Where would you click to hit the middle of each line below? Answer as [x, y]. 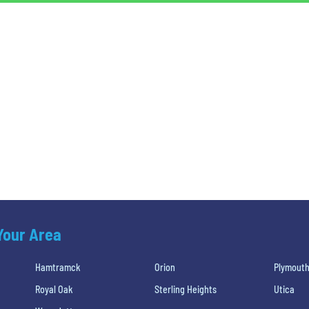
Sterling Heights [185, 289]
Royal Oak [54, 289]
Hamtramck [58, 267]
